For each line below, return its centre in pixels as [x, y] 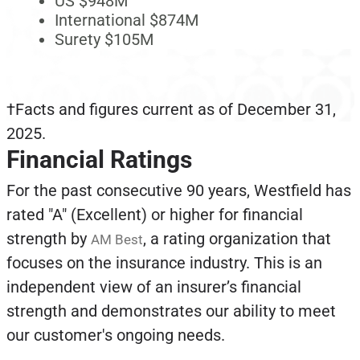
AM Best [117, 240]
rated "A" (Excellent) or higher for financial [154, 215]
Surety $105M [104, 40]
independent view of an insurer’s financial [153, 287]
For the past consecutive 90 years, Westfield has [178, 191]
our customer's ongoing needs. [117, 335]
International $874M [126, 20]
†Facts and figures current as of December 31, [171, 110]
